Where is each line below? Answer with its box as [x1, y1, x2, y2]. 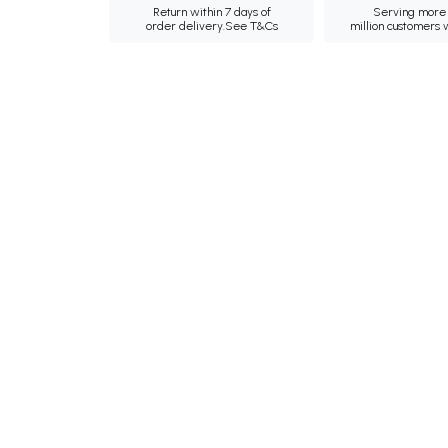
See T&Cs [224, 19, 278, 33]
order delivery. [145, 19, 225, 33]
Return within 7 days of [152, 5, 271, 19]
